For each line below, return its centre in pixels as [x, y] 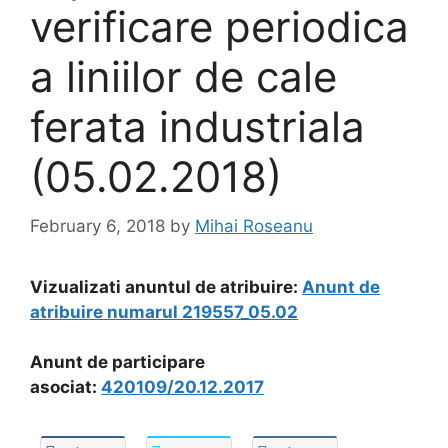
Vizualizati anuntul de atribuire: [166, 286]
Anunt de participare [117, 362]
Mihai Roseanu [254, 225]
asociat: [65, 387]
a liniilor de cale [183, 76]
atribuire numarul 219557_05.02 [164, 311]
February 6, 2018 [97, 225]
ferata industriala [197, 126]
